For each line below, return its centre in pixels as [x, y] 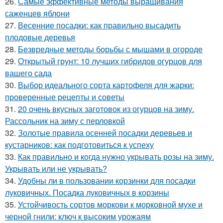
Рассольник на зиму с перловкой [65, 121]
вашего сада [28, 73]
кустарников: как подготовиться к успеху [79, 145]
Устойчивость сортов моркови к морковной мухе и [110, 205]
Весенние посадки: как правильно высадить [99, 25]
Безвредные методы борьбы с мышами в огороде [110, 49]
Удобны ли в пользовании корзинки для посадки [107, 181]
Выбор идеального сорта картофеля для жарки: [106, 85]
